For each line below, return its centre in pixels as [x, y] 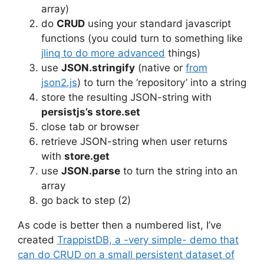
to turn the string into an [179, 171]
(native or [160, 68]
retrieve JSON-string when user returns [134, 141]
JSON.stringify [98, 68]
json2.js [59, 82]
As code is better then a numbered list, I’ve [120, 225]
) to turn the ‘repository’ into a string [162, 82]
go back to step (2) [86, 200]
